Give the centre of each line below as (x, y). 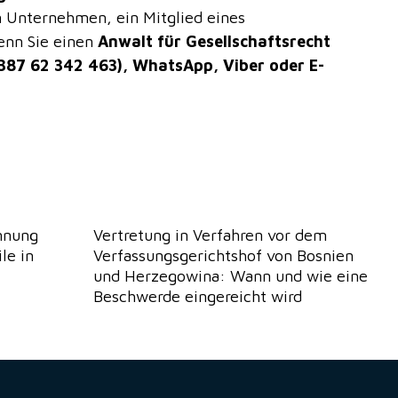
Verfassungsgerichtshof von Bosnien (223, 256)
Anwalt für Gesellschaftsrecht (215, 41)
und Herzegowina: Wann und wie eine (230, 276)
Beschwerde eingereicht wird (197, 297)
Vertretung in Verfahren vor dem (210, 235)
